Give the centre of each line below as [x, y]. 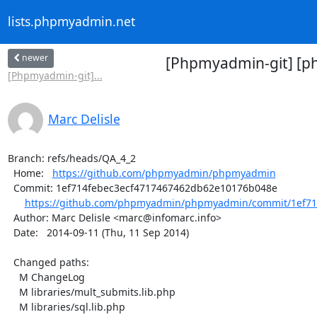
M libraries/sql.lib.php [13, 306]
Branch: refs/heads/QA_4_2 [71, 158]
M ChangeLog [13, 277]
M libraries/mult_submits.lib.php [13, 292]
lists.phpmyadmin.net [71, 22]
